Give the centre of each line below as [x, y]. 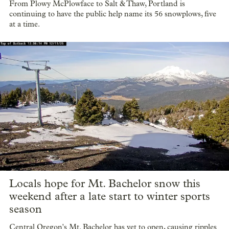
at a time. [25, 24]
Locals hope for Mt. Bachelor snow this [105, 183]
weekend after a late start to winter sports [110, 196]
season [26, 209]
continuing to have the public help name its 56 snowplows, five [113, 14]
